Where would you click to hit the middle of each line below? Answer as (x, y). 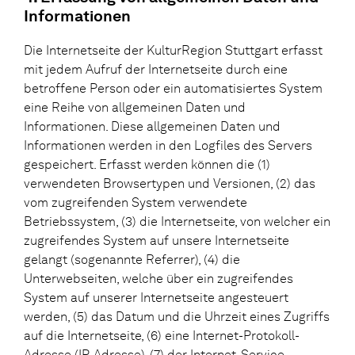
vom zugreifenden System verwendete (136, 202)
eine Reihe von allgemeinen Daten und (135, 107)
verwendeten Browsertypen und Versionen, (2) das (170, 183)
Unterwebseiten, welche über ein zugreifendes (158, 278)
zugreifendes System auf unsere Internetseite (157, 240)
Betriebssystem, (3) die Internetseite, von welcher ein (177, 221)
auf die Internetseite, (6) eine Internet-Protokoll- (162, 335)
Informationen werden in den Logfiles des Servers (168, 145)
